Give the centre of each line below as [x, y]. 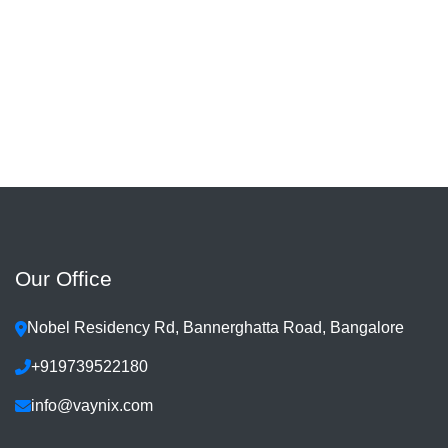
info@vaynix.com [92, 406]
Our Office [63, 279]
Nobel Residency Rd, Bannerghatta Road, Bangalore [215, 328]
